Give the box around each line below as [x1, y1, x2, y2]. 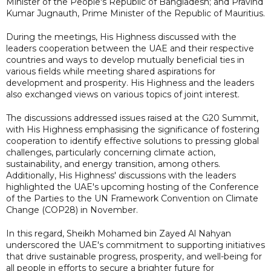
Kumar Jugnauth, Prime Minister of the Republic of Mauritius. [6, 7, 265, 19]
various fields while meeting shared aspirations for [6, 65, 215, 77]
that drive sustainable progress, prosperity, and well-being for [6, 250, 262, 262]
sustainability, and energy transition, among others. [6, 158, 220, 169]
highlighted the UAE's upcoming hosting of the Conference [6, 181, 259, 192]
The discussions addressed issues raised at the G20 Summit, [6, 112, 258, 123]
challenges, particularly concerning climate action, [6, 146, 215, 158]
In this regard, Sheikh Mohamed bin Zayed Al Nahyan [6, 227, 231, 239]
